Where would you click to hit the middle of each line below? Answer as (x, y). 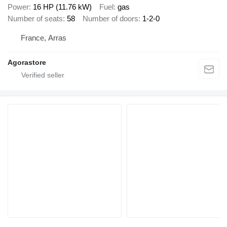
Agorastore (27, 62)
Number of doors (110, 19)
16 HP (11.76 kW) (62, 7)
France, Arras (44, 37)
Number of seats (35, 19)
